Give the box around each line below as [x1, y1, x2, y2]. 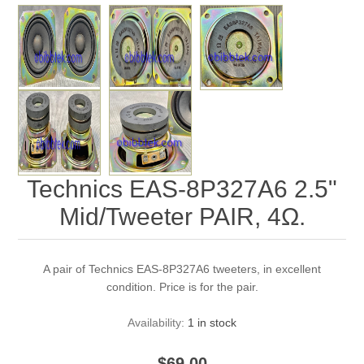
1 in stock [188, 315, 236, 329]
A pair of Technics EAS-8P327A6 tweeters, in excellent [43, 262, 321, 275]
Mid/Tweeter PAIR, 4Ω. [58, 202, 305, 230]
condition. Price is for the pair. [106, 279, 258, 293]
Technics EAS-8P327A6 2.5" [27, 175, 337, 202]
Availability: [128, 315, 184, 329]
